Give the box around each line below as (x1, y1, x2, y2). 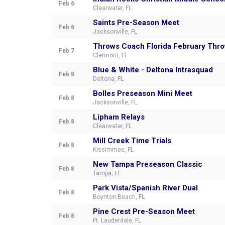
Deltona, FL (93, 75, 124, 82)
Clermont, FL (93, 52, 128, 59)
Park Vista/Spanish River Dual (93, 183, 198, 192)
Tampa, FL (93, 170, 121, 177)
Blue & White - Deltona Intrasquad (93, 65, 213, 74)
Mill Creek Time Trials (93, 136, 171, 145)
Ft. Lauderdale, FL (93, 217, 141, 224)
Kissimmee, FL (93, 146, 134, 153)
